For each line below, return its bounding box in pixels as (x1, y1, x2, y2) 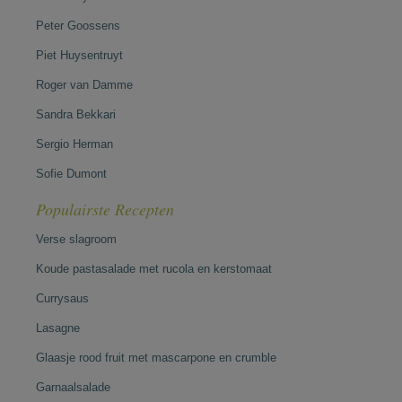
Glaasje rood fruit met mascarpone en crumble (36, 351, 276, 364)
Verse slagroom (36, 232, 117, 246)
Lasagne (36, 321, 80, 335)
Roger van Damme (36, 78, 133, 92)
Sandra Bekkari (36, 108, 116, 121)
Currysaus (36, 292, 89, 305)
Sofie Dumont (36, 167, 107, 180)
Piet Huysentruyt (36, 48, 123, 62)
